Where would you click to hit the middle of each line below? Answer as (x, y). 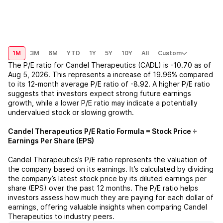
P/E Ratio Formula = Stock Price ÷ (140, 131)
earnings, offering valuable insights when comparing (96, 207)
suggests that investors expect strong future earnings (100, 93)
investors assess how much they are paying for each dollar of (111, 197)
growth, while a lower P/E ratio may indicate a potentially (103, 103)
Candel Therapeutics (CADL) (113, 65)
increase (127, 74)
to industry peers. (84, 216)
